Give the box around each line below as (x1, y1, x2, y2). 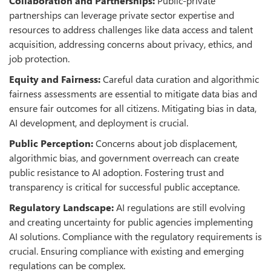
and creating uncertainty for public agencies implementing (9, 215, 253, 229)
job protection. (9, 52, 70, 65)
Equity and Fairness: (9, 73, 103, 86)
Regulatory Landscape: (9, 201, 116, 214)
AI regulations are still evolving (116, 201, 245, 214)
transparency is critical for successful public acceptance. (9, 180, 240, 194)
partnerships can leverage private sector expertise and (9, 8, 234, 22)
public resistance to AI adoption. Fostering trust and (9, 166, 224, 179)
